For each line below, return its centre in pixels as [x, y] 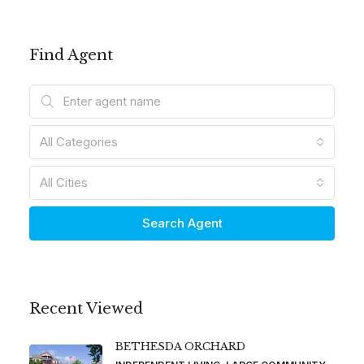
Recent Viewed [86, 308]
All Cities [64, 182]
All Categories [79, 141]
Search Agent [182, 223]
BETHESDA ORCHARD [180, 346]
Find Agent [71, 55]
